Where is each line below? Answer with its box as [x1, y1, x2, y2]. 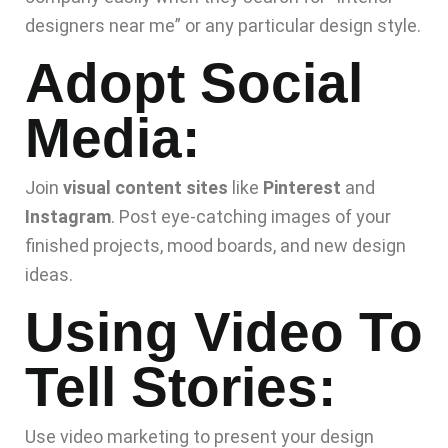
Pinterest [263, 177, 341, 199]
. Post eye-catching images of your [111, 206, 391, 228]
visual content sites [63, 177, 228, 199]
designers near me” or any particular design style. [25, 15, 421, 37]
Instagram [25, 206, 111, 228]
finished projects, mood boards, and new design [25, 235, 406, 257]
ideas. [25, 264, 73, 286]
